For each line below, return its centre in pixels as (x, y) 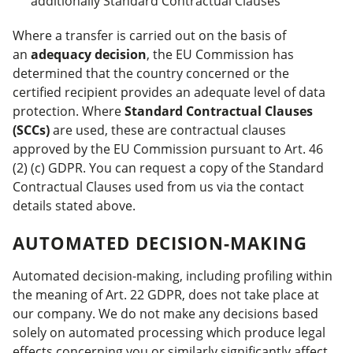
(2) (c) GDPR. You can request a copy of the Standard (168, 168)
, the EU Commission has (220, 54)
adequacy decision (89, 54)
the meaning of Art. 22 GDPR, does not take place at (166, 295)
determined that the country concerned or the (151, 73)
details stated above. (74, 206)
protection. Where (69, 111)
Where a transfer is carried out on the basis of (149, 35)
